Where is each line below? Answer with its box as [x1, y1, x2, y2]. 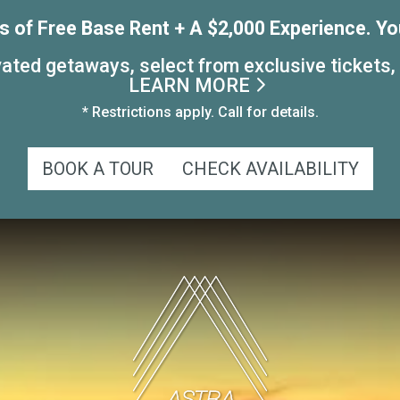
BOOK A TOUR [41, 158, 154, 179]
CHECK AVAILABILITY [181, 158, 359, 179]
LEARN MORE [129, 73, 254, 96]
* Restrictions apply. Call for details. [81, 103, 319, 120]
